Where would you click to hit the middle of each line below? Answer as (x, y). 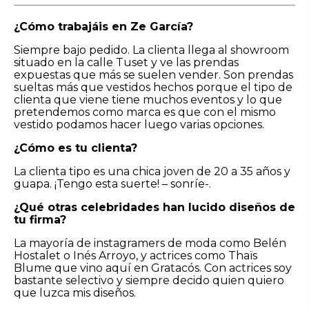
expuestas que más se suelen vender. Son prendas (153, 74)
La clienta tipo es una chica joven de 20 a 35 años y (152, 171)
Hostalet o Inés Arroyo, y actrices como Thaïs (136, 255)
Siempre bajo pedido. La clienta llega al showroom (151, 50)
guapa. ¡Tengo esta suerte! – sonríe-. (112, 183)
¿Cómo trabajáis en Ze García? (103, 26)
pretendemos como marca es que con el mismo (145, 112)
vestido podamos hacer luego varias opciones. (139, 124)
